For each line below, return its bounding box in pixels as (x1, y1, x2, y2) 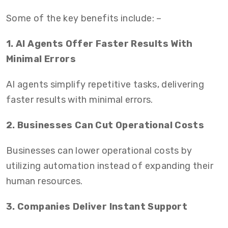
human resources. (6, 176, 83, 187)
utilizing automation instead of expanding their (6, 160, 213, 172)
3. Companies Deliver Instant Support (6, 201, 187, 212)
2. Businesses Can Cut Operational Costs (6, 120, 205, 131)
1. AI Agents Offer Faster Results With (6, 38, 193, 49)
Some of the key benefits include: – (6, 13, 162, 24)
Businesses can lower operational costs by (6, 145, 192, 156)
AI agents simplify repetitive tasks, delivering (6, 79, 204, 90)
